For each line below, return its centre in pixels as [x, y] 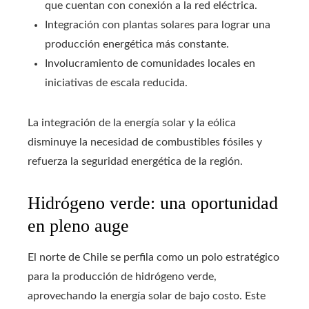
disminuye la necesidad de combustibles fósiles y [145, 142]
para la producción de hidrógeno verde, [122, 277]
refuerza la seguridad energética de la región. [135, 162]
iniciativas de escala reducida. [116, 83]
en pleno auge [78, 226]
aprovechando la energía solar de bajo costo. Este [147, 296]
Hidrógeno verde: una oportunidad [153, 203]
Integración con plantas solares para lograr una [158, 25]
